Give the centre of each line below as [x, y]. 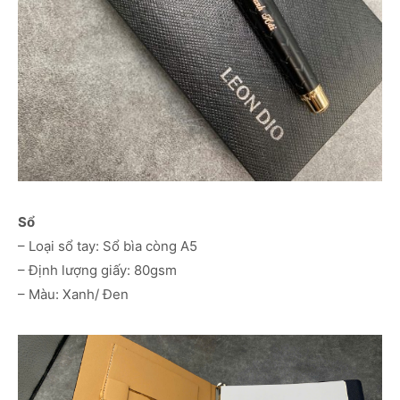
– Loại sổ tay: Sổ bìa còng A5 [108, 246]
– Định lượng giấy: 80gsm [97, 271]
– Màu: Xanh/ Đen [73, 295]
